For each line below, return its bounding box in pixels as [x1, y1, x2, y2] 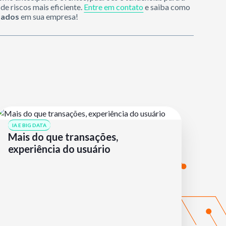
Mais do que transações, [8, 131, 118, 143]
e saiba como [143, 2, 191, 12]
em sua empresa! [19, 12, 79, 21]
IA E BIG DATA [12, 122, 46, 128]
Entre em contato [84, 2, 144, 12]
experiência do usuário [8, 143, 110, 155]
